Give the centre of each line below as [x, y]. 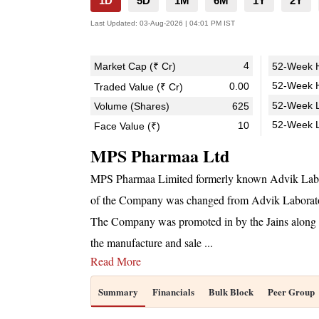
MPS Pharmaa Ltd [160, 156]
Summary [118, 292]
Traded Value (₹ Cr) [138, 87]
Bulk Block [231, 292]
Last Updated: [114, 23]
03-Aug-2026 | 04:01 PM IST [187, 23]
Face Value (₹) [127, 126]
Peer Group [291, 292]
